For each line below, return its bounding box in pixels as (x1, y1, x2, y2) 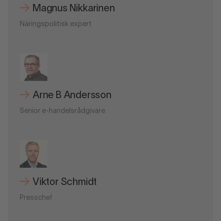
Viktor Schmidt (33, 178, 97, 187)
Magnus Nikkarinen (33, 4, 115, 13)
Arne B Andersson (33, 91, 111, 100)
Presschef (20, 194, 52, 201)
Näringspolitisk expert (20, 21, 92, 28)
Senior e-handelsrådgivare (20, 108, 105, 114)
